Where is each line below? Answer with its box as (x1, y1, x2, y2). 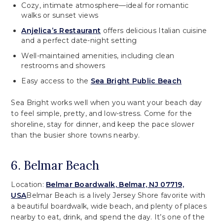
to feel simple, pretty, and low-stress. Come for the (11, 109, 192, 118)
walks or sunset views (21, 10, 99, 20)
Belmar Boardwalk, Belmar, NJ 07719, (46, 180, 184, 189)
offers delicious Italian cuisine (101, 26, 207, 35)
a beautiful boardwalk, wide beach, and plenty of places (11, 201, 207, 211)
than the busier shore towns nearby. (11, 130, 140, 140)
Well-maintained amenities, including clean (21, 51, 175, 60)
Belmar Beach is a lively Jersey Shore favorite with (26, 190, 206, 200)
